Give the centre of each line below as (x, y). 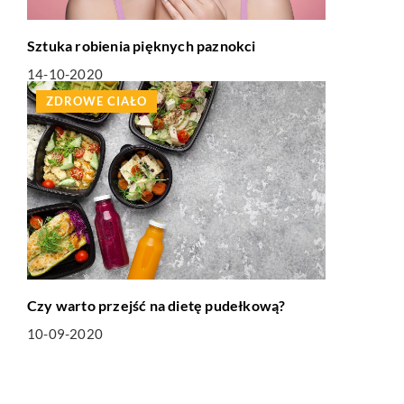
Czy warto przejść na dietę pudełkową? (156, 306)
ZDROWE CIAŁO (96, 101)
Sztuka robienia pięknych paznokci (142, 45)
